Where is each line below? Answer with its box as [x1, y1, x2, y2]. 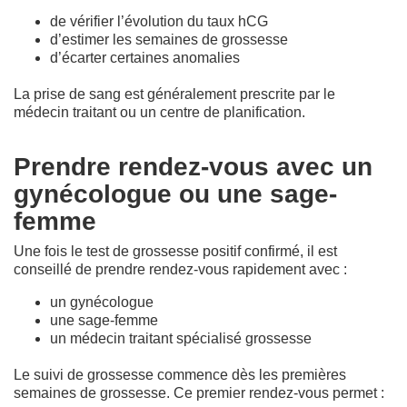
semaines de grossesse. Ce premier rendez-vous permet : [14, 384, 384, 401]
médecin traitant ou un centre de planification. [14, 104, 305, 120]
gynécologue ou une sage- [14, 179, 337, 208]
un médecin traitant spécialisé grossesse [50, 330, 312, 346]
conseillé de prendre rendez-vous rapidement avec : [14, 261, 347, 277]
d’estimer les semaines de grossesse [50, 31, 288, 47]
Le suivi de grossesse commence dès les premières [14, 366, 346, 382]
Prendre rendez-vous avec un [14, 152, 372, 181]
